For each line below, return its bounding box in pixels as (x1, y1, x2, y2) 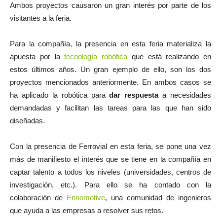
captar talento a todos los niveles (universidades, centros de (10, 168, 211, 176)
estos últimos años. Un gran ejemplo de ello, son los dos (10, 65, 211, 74)
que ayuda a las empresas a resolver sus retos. (10, 206, 163, 215)
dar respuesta (105, 91, 159, 99)
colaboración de (10, 193, 67, 202)
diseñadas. (10, 116, 45, 125)
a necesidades (158, 91, 211, 99)
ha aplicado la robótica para (10, 91, 106, 99)
